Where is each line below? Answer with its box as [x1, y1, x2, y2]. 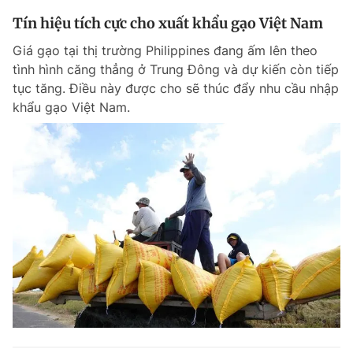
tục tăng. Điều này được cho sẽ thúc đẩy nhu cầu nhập [13, 80, 339, 96]
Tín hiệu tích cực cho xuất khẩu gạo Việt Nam [13, 14, 323, 32]
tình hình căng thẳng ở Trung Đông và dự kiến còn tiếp [13, 61, 339, 77]
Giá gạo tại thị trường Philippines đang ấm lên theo [13, 43, 318, 58]
